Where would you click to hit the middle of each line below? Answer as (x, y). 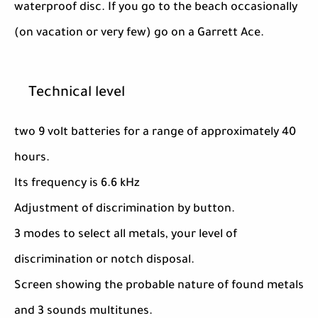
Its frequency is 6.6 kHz (77, 184)
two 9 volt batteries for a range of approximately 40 (155, 133)
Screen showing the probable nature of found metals (159, 286)
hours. (32, 159)
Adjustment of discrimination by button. (125, 210)
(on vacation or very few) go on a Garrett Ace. (139, 34)
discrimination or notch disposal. (104, 261)
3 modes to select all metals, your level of (126, 235)
